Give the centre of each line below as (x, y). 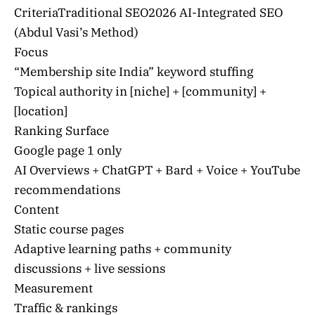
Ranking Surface (62, 130)
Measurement (53, 288)
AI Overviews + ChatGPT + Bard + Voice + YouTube (157, 170)
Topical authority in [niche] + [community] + (140, 91)
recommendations (67, 189)
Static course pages (69, 229)
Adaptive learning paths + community (123, 249)
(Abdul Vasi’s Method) (76, 32)
